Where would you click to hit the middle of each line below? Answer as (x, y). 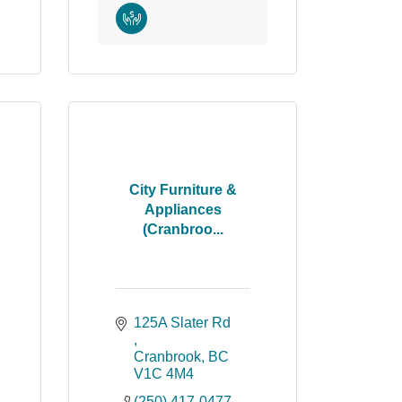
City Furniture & (183, 189)
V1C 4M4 (164, 374)
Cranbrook (167, 357)
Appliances (183, 209)
